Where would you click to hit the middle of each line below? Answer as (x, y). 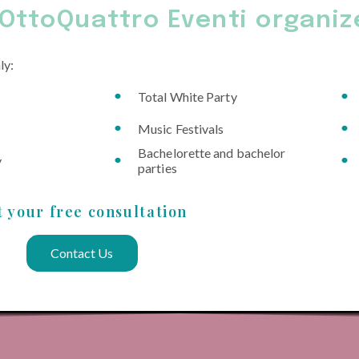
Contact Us (82, 253)
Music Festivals (181, 128)
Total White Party (188, 96)
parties (157, 168)
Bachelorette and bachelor (212, 153)
